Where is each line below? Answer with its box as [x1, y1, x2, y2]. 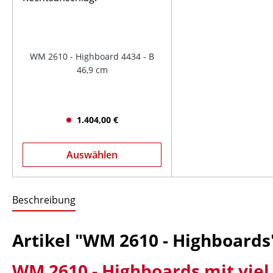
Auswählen [66, 148, 118, 161]
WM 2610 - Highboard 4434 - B [30, 51, 155, 62]
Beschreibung [12, 193, 76, 207]
